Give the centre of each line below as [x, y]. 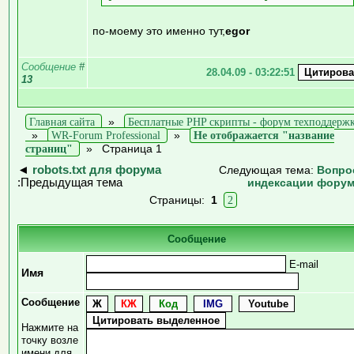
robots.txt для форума [97, 169]
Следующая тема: [268, 169]
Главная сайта [62, 121]
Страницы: [180, 200]
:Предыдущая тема [70, 182]
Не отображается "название [264, 135]
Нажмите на [50, 327]
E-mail [302, 264]
